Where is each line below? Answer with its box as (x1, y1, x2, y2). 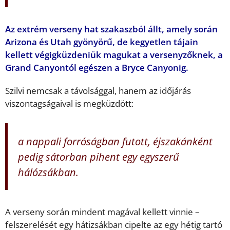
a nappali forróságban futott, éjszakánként (18, 133, 213, 148)
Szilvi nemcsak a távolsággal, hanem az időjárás (5, 85, 191, 97)
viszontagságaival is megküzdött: (5, 98, 133, 110)
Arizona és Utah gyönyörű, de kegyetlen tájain (5, 36, 198, 48)
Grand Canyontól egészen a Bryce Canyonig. (5, 62, 188, 74)
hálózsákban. (18, 164, 79, 179)
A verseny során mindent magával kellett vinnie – (5, 206, 200, 218)
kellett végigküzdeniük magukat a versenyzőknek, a (5, 49, 223, 61)
